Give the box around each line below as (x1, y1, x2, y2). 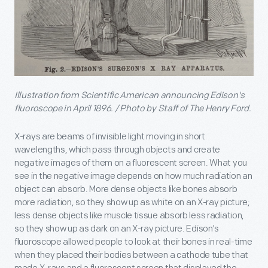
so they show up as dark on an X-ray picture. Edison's (14, 223, 220, 234)
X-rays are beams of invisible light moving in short (14, 130, 205, 142)
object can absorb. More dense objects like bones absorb (14, 183, 237, 195)
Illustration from (14, 89, 81, 101)
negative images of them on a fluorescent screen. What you (14, 157, 247, 169)
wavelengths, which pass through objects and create (14, 144, 221, 156)
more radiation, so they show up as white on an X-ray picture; (14, 196, 250, 208)
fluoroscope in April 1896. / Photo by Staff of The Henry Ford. (14, 102, 251, 114)
